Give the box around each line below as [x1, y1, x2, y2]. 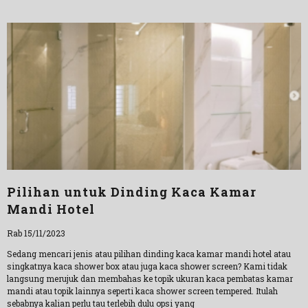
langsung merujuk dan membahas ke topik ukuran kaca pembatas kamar [7, 273, 293, 284]
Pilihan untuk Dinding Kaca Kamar [7, 184, 256, 200]
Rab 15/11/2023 [7, 228, 65, 239]
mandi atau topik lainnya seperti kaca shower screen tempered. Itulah [7, 285, 278, 296]
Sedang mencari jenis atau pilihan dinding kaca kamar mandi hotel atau [7, 248, 291, 259]
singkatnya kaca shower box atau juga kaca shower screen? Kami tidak [7, 261, 287, 272]
